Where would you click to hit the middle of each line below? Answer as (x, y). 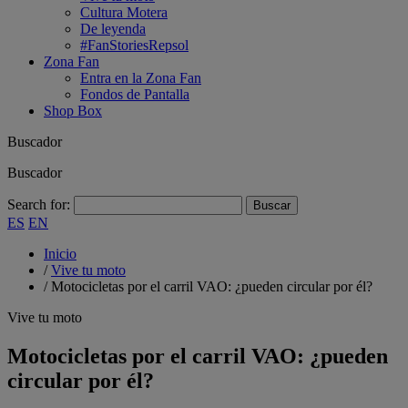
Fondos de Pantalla (135, 94)
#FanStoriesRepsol (134, 45)
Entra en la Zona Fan (141, 78)
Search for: (39, 204)
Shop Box (73, 111)
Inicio (60, 254)
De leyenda (113, 29)
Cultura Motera (124, 12)
